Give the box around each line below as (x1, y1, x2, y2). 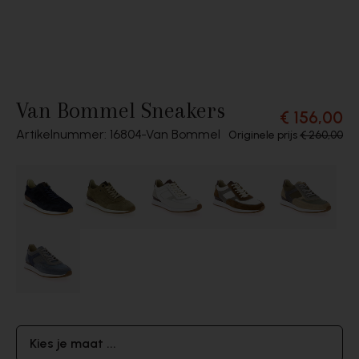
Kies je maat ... (30, 336, 116, 351)
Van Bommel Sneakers (16, 98, 225, 123)
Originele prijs (228, 128, 300, 142)
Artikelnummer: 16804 (16, 127, 142, 142)
